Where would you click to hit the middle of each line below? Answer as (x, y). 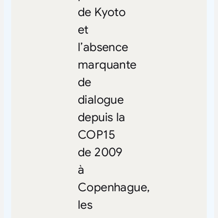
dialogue (101, 100)
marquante (107, 64)
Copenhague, (114, 187)
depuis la (101, 117)
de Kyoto (102, 12)
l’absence (103, 47)
